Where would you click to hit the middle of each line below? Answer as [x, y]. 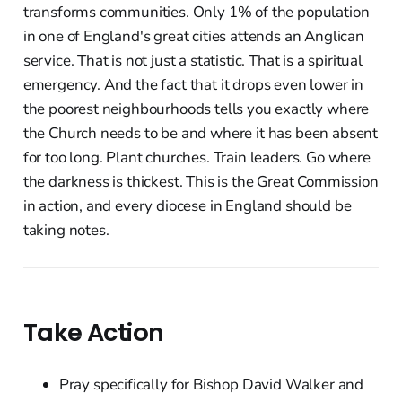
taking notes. [66, 230]
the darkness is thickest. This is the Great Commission [201, 181]
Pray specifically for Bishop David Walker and [211, 384]
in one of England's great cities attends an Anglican [193, 36]
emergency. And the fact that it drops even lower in [193, 84]
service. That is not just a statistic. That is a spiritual [192, 60]
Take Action [93, 332]
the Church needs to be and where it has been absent [201, 133]
